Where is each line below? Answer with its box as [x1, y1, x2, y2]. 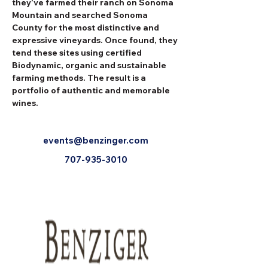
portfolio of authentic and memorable [12, 84, 172, 96]
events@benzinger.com [43, 134, 148, 146]
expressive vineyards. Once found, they [12, 34, 179, 45]
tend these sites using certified [12, 47, 144, 58]
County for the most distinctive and [12, 22, 161, 33]
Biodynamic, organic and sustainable [12, 59, 168, 71]
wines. [12, 97, 38, 108]
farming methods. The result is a [12, 72, 148, 83]
